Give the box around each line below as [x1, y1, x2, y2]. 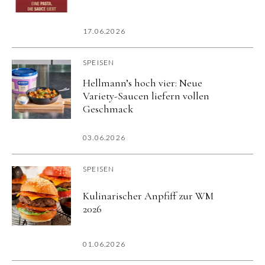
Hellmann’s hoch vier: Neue [83, 76, 202, 90]
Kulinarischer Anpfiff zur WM [83, 189, 214, 203]
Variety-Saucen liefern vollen [83, 89, 209, 103]
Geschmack [83, 102, 133, 116]
